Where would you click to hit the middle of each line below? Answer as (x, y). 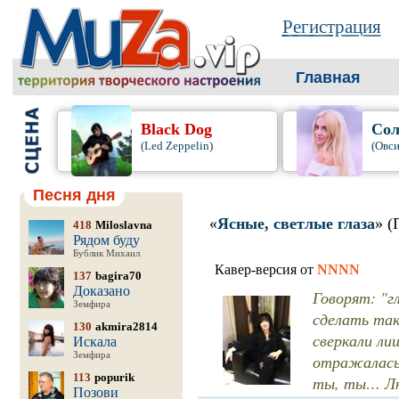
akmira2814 (126, 326)
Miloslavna (123, 225)
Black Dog (177, 129)
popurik (114, 377)
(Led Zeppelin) (177, 146)
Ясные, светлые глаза (296, 224)
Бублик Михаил (106, 253)
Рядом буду (106, 240)
